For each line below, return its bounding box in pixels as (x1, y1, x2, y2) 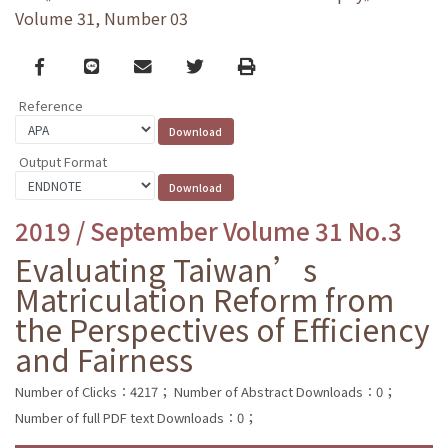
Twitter (185, 52, 246, 78)
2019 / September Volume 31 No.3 (15, 212, 402, 248)
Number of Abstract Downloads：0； (174, 381, 396, 401)
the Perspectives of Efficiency (15, 306, 430, 351)
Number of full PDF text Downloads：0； (15, 407, 257, 427)
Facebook (33, 52, 116, 78)
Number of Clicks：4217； (15, 381, 171, 401)
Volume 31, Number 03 (15, 6, 188, 31)
